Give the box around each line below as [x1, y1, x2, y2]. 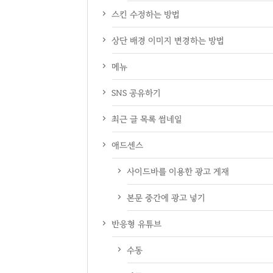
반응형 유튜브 [112, 219, 161, 229]
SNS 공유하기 [112, 88, 161, 98]
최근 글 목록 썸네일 [112, 114, 182, 124]
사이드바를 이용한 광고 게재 [127, 166, 229, 177]
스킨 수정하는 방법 [112, 9, 180, 19]
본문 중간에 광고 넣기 [127, 193, 205, 203]
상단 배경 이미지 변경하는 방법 [112, 35, 224, 46]
